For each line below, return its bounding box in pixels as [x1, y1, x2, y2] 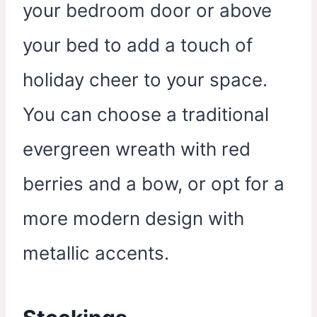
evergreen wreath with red [23, 137, 250, 160]
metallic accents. [23, 241, 169, 264]
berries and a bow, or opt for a [23, 172, 284, 195]
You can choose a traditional [23, 103, 269, 125]
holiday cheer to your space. [23, 68, 267, 91]
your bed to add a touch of [23, 33, 253, 56]
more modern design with [23, 207, 244, 229]
